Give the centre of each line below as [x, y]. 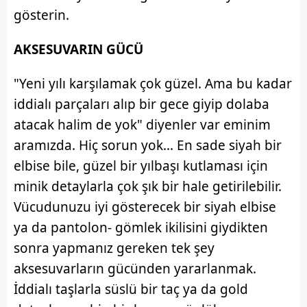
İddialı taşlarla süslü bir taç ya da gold [131, 290]
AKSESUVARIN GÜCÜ [78, 50]
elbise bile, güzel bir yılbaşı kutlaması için [141, 166]
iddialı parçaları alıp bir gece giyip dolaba [142, 105]
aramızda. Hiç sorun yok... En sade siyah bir [148, 146]
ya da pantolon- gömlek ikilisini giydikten [141, 228]
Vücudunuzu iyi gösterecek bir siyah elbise [145, 207]
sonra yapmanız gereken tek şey [114, 248]
